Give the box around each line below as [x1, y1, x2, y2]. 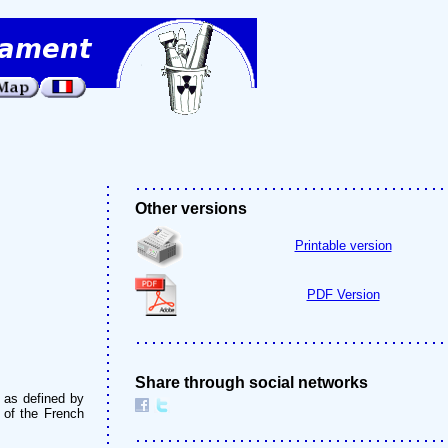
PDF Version [306, 287, 380, 302]
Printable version [294, 238, 392, 253]
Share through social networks [135, 374, 368, 391]
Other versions [135, 200, 247, 217]
